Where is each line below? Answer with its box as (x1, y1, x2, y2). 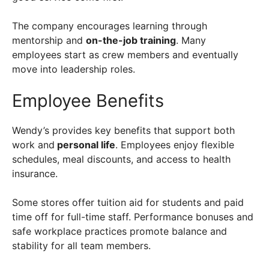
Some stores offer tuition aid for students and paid (12, 196, 244, 209)
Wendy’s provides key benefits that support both (12, 124, 235, 137)
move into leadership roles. (12, 63, 135, 76)
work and (12, 139, 55, 151)
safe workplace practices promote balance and (12, 225, 227, 238)
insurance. (12, 168, 61, 180)
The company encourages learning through (12, 20, 207, 32)
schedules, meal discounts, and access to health (12, 153, 231, 166)
